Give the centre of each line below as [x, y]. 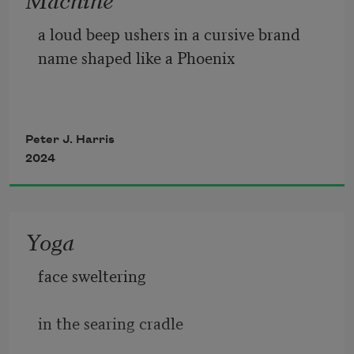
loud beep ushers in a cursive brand [173, 34]
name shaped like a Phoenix [138, 57]
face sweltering [94, 275]
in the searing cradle [113, 323]
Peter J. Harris [70, 140]
